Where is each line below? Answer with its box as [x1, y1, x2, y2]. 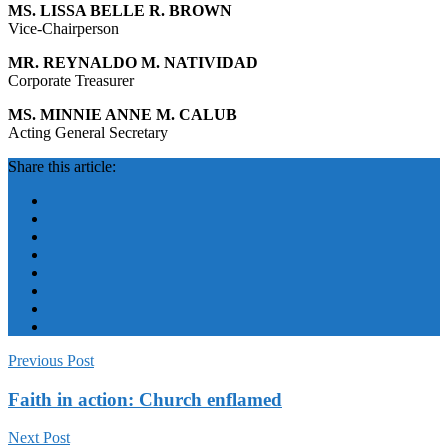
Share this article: [8, 157, 116, 175]
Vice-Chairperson [8, 19, 119, 37]
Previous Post [8, 351, 94, 369]
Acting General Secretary [8, 123, 168, 141]
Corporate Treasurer [8, 71, 134, 89]
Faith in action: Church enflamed [8, 388, 282, 410]
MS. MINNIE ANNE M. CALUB [8, 105, 237, 123]
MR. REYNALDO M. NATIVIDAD [8, 53, 258, 71]
